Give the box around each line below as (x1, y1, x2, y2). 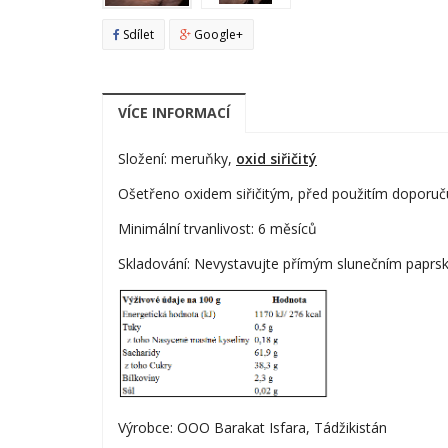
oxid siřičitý (236, 148, 317, 168)
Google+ (191, 25, 243, 43)
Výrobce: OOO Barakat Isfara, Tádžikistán (118, 418, 387, 438)
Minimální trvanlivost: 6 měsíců (118, 218, 317, 238)
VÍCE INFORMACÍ (118, 102, 230, 122)
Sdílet (120, 25, 154, 43)
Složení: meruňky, (118, 148, 236, 168)
